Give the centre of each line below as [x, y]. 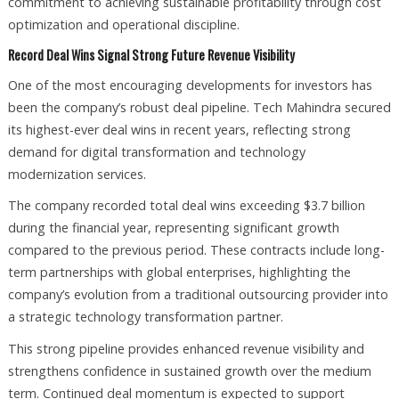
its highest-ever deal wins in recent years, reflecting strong [179, 129]
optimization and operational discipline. [123, 24]
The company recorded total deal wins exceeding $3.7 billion [186, 206]
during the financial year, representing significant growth [173, 228]
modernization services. [77, 174]
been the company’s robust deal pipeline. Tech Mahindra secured [199, 107]
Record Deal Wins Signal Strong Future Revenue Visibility [151, 54]
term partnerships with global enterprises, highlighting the [179, 273]
